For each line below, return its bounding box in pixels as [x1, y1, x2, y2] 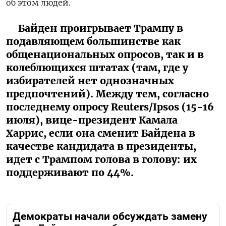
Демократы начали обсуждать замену [13, 210, 207, 222]
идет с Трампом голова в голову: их [6, 153, 197, 165]
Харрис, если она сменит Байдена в [6, 127, 195, 139]
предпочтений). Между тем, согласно [6, 87, 209, 100]
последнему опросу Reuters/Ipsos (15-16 [6, 100, 214, 113]
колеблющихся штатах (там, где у [6, 61, 188, 74]
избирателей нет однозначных [6, 74, 174, 87]
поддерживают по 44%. [6, 166, 134, 179]
